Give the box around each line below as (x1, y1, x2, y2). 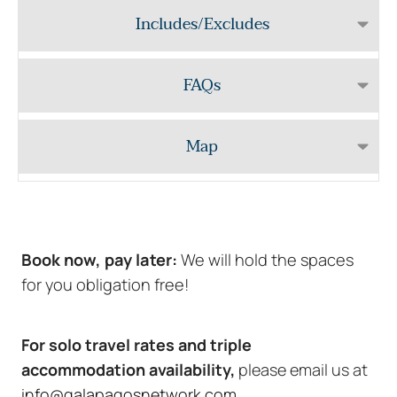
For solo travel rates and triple (21, 333, 252, 355)
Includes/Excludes (135, 10, 269, 38)
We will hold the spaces (177, 248, 354, 270)
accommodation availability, (21, 358, 235, 380)
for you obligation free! (21, 273, 189, 295)
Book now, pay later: (21, 248, 177, 270)
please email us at (235, 358, 368, 380)
